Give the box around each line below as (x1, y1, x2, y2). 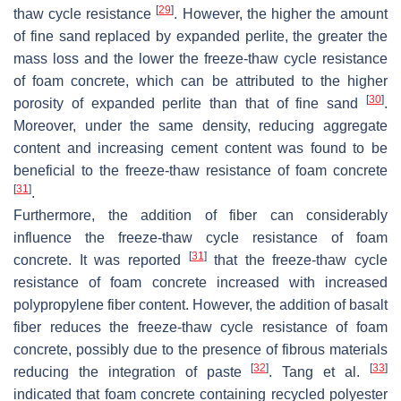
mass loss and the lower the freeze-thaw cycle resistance (13, 50, 388, 66)
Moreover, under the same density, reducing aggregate (13, 117, 388, 133)
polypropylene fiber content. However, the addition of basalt (13, 296, 388, 312)
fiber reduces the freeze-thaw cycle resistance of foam (13, 319, 388, 335)
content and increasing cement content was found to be (13, 140, 388, 156)
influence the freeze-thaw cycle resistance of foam (13, 229, 388, 245)
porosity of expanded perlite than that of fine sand (13, 95, 366, 111)
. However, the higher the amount (174, 5, 388, 21)
